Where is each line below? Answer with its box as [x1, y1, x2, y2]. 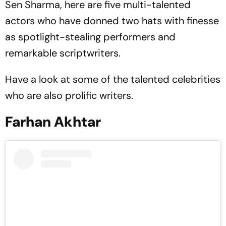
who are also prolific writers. [5, 89, 136, 102]
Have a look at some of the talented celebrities [5, 73, 220, 86]
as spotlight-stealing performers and [5, 30, 176, 43]
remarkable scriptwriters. [5, 46, 123, 60]
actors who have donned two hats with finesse [5, 14, 219, 27]
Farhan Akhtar [5, 112, 101, 131]
